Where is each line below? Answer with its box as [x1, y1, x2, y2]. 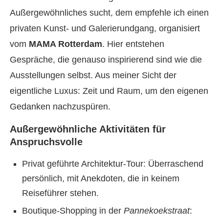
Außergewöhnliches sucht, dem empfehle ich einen [10, 8, 209, 18]
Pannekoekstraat [124, 206, 190, 216]
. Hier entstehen [102, 39, 164, 49]
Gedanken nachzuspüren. [10, 102, 110, 111]
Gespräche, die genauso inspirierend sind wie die [10, 55, 202, 65]
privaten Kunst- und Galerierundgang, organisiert [10, 23, 200, 33]
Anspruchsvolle [10, 136, 83, 147]
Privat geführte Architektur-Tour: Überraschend [22, 159, 203, 169]
